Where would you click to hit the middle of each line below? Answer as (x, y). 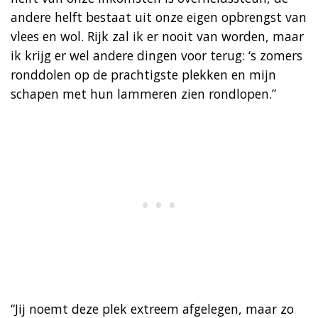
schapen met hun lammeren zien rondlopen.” (143, 93)
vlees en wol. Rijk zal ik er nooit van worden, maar (157, 36)
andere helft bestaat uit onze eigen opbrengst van (159, 17)
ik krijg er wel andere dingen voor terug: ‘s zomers (157, 55)
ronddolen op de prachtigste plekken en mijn (143, 74)
